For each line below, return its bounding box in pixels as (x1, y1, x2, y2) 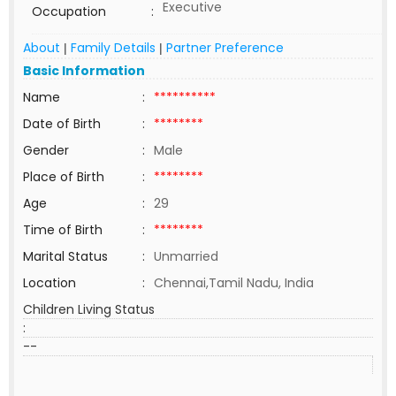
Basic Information (23, 62, 145, 80)
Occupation (32, 3, 106, 20)
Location (23, 274, 76, 292)
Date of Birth (23, 115, 101, 133)
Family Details (71, 39, 156, 57)
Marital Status (23, 247, 108, 265)
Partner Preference (166, 39, 284, 57)
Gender (23, 141, 69, 159)
